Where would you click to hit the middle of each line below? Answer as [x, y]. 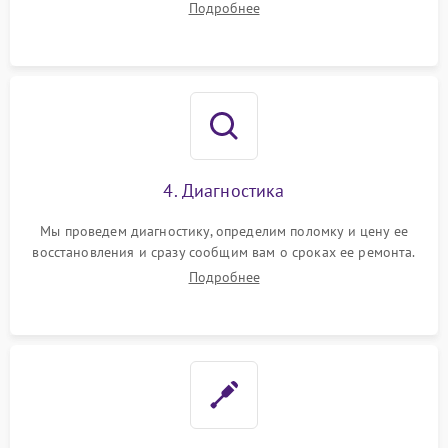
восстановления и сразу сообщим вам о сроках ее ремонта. [224, 252]
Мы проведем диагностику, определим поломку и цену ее [224, 231]
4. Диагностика [224, 190]
